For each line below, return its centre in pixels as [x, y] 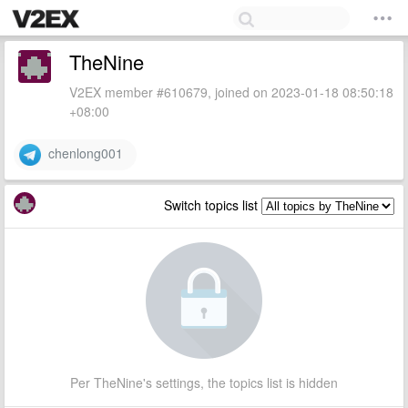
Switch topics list [213, 205]
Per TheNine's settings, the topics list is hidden [204, 382]
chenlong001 [82, 153]
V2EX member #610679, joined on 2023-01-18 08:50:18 [231, 92]
